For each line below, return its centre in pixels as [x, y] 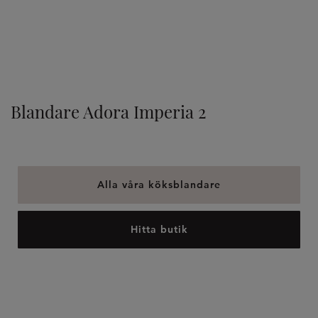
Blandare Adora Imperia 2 [109, 111]
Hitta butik [159, 229]
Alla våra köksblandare [159, 185]
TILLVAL [24, 49]
